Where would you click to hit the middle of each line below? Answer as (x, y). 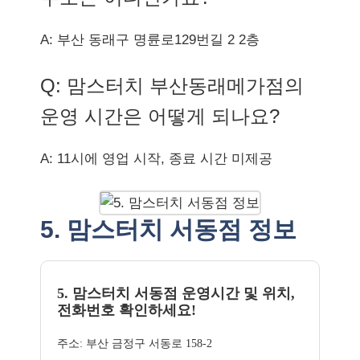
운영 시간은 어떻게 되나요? (160, 116)
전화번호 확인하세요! (127, 310)
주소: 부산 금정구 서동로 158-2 (135, 343)
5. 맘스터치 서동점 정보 (168, 229)
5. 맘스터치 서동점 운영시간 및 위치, (176, 293)
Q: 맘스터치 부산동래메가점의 (172, 86)
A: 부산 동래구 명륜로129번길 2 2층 (150, 39)
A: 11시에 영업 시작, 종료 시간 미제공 (156, 159)
